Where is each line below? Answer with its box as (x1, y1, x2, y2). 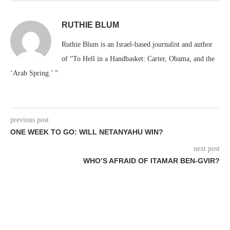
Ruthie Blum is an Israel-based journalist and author (62, 41, 213, 48)
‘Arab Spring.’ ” (10, 69, 58, 77)
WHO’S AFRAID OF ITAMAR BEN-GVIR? (83, 157, 220, 165)
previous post (10, 116, 49, 124)
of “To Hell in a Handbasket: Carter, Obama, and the (62, 55, 215, 63)
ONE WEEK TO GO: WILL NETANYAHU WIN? (10, 128, 163, 136)
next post (194, 145, 220, 152)
